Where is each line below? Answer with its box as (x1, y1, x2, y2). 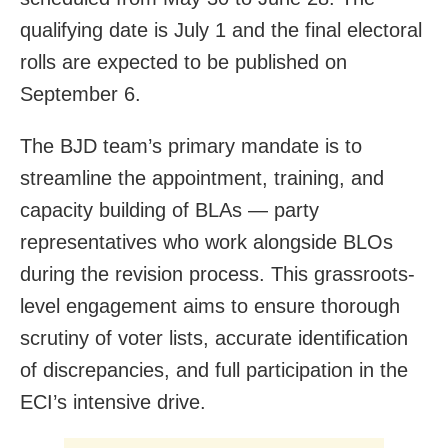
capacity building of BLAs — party (20, 198, 319, 221)
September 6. (20, 82, 141, 105)
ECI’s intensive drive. (20, 390, 206, 413)
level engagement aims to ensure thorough (20, 294, 400, 317)
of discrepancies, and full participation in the (20, 358, 408, 381)
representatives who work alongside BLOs (20, 230, 393, 253)
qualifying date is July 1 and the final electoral (20, 18, 422, 41)
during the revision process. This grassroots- (20, 262, 415, 285)
